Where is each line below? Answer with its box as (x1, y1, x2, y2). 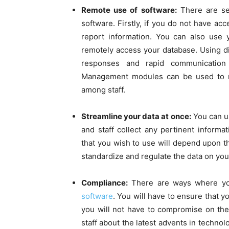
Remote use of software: (81, 5, 177, 15)
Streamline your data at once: (81, 111, 191, 122)
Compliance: (81, 178, 128, 188)
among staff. (81, 85, 125, 95)
